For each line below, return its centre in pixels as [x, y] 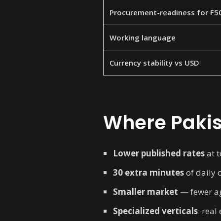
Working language [143, 37]
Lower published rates [159, 153]
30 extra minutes [148, 172]
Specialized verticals [155, 211]
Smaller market [146, 192]
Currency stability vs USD [154, 63]
